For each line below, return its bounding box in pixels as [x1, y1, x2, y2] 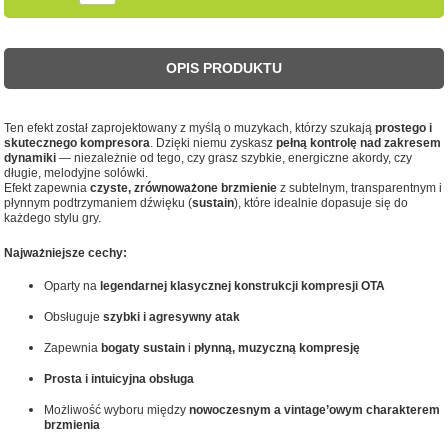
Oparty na [44, 278, 101, 293]
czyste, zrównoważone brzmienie [90, 180, 278, 195]
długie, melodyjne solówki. [4, 165, 149, 180]
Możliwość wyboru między [44, 402, 190, 417]
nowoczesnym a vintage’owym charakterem [189, 402, 441, 417]
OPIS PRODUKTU [166, 59, 282, 76]
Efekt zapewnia [4, 180, 91, 195]
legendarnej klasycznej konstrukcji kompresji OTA [100, 278, 386, 293]
